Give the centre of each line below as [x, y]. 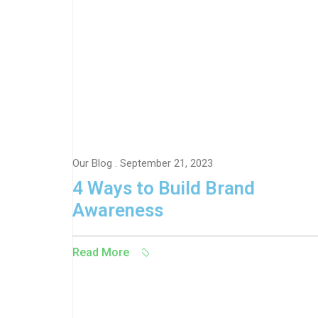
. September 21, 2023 [163, 163]
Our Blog [92, 163]
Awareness [118, 210]
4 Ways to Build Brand [164, 188]
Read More [101, 252]
